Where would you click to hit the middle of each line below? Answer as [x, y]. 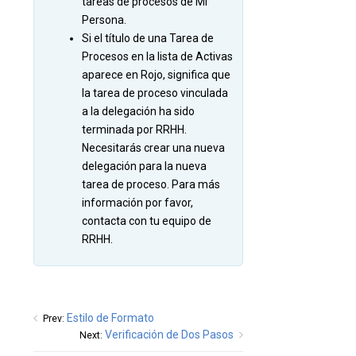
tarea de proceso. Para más [151, 185]
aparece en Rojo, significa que [156, 75]
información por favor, [137, 203]
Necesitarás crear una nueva [153, 148]
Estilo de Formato [111, 317]
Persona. [104, 20]
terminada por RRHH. [134, 130]
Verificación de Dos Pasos [169, 334]
